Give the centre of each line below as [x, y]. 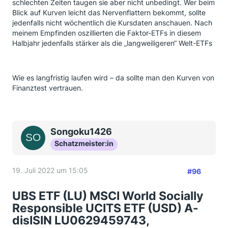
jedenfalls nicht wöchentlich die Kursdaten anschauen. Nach [112, 22]
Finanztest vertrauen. [48, 88]
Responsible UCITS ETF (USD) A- [105, 208]
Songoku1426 [81, 131]
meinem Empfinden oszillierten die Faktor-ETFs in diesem [107, 33]
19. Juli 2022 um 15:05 [50, 170]
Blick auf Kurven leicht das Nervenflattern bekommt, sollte [109, 12]
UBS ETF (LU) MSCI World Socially [108, 196]
